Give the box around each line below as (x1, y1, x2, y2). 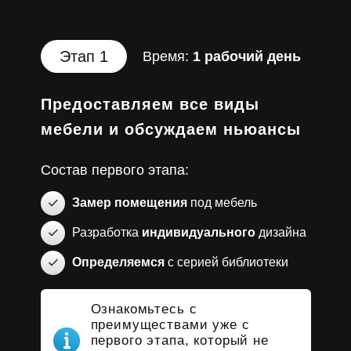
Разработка (71, 226, 142, 239)
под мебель (186, 196, 257, 209)
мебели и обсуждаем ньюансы (40, 121, 301, 138)
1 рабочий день (192, 49, 301, 64)
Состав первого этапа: (40, 162, 189, 178)
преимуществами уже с (90, 317, 250, 332)
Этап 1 (59, 48, 108, 65)
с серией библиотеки (164, 255, 288, 269)
